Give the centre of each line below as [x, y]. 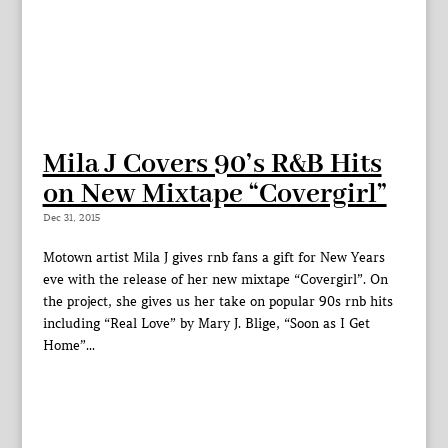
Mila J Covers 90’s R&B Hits [212, 165]
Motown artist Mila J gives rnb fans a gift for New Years [213, 258]
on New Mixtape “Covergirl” [214, 195]
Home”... [68, 346]
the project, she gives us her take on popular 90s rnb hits [217, 302]
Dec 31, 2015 [71, 218]
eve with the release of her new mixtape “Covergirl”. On [215, 280]
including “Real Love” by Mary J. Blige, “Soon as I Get [206, 324]
